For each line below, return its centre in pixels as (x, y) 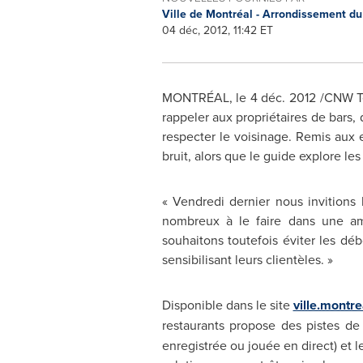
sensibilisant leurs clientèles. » (247, 259)
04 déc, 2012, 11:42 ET (217, 30)
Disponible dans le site (227, 305)
